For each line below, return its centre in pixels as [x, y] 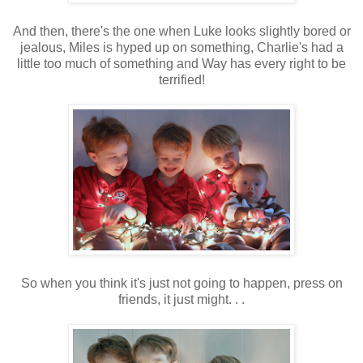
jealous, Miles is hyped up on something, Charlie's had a [181, 48]
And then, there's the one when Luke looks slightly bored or [181, 32]
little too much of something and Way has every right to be [181, 64]
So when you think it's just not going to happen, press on [181, 284]
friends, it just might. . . [181, 300]
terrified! [181, 80]
